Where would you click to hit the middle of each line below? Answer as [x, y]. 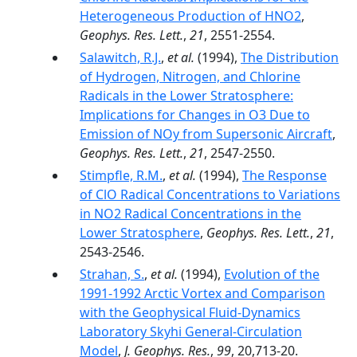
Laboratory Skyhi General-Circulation [191, 331]
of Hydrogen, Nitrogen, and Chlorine [190, 76]
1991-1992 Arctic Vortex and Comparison [202, 293]
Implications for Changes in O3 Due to [195, 115]
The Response [284, 175]
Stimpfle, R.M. [121, 175]
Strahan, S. [112, 274]
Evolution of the [272, 274]
